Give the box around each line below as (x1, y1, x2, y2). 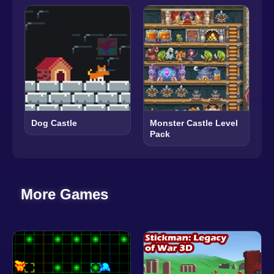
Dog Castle (31, 117, 77, 128)
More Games (21, 185, 109, 202)
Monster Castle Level (150, 117, 238, 128)
